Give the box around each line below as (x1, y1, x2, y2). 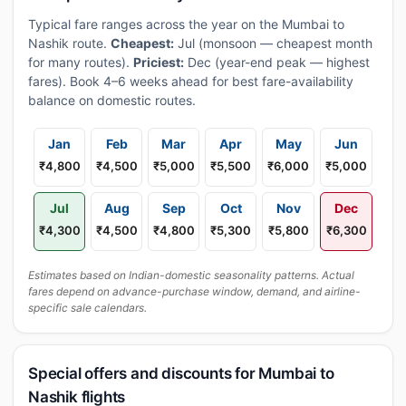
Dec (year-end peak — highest (184, 54, 370, 70)
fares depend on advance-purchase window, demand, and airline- (28, 285, 361, 298)
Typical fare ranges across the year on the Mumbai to (28, 16, 344, 32)
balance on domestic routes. (28, 92, 196, 108)
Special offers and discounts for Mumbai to (28, 364, 334, 382)
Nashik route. (28, 35, 111, 51)
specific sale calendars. (28, 301, 147, 314)
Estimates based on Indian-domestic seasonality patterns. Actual (28, 268, 354, 282)
